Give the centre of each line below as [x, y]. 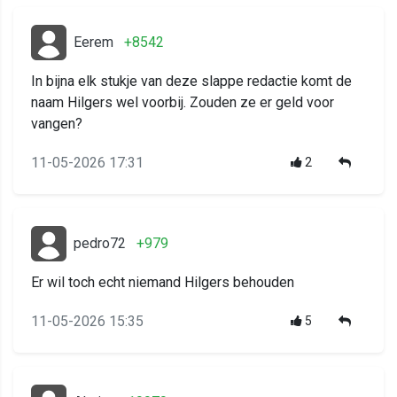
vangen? [57, 123]
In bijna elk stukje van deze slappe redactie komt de [191, 81]
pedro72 [100, 243]
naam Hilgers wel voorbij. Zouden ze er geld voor [183, 102]
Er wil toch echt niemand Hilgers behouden [163, 282]
